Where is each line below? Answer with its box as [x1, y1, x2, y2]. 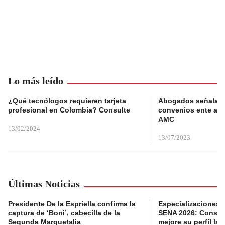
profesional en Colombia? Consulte [8, 106, 130, 115]
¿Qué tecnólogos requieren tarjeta [8, 97, 126, 105]
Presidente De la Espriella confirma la [8, 200, 136, 208]
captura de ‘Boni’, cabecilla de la [8, 209, 120, 217]
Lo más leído [8, 75, 63, 87]
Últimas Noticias [8, 178, 80, 190]
